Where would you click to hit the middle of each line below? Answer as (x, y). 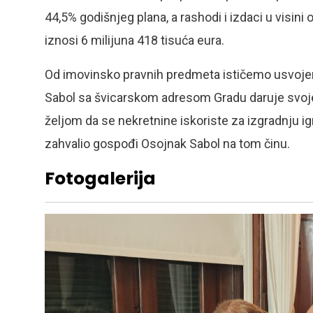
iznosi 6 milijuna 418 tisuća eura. (134, 40)
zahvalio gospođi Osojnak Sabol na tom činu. (167, 144)
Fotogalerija (100, 179)
